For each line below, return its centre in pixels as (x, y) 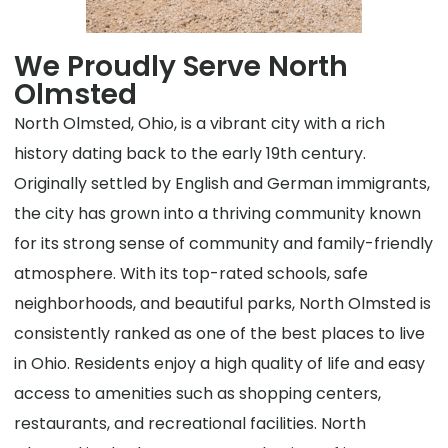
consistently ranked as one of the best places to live (220, 334)
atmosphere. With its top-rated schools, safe (191, 274)
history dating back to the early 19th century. (190, 154)
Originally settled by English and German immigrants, (222, 184)
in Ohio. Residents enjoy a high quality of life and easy (220, 364)
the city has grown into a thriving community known (218, 214)
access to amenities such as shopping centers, (198, 394)
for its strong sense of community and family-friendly (224, 244)
